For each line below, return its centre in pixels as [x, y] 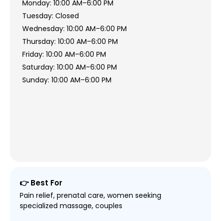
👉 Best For [41, 183]
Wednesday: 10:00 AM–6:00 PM [74, 29]
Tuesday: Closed [50, 16]
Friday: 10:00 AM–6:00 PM [64, 55]
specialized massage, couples [71, 206]
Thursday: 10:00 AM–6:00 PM [70, 42]
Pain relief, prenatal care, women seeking [90, 196]
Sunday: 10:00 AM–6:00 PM [67, 80]
